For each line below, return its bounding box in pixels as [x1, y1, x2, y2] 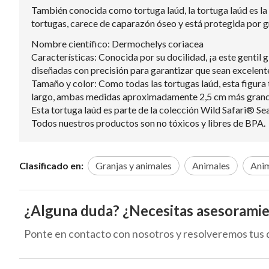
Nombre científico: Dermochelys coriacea [31, 37, 204, 49]
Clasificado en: [19, 159, 83, 171]
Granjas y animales [95, 159, 172, 171]
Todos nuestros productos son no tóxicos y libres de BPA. [31, 116, 265, 128]
